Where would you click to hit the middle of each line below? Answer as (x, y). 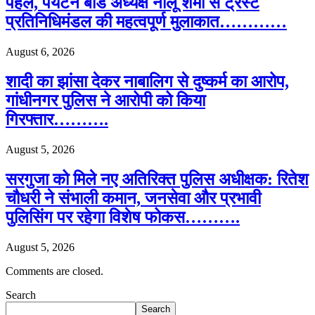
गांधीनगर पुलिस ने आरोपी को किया (105, 101)
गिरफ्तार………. (57, 120)
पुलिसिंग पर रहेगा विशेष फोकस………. (123, 218)
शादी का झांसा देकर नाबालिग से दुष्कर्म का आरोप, (147, 82)
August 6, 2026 (40, 52)
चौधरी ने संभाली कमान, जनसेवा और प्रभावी (133, 199)
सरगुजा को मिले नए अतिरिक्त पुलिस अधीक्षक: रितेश (157, 180)
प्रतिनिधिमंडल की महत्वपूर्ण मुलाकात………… (146, 22)
